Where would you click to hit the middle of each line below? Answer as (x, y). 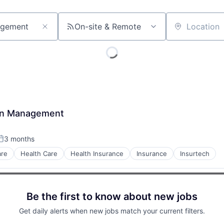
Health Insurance (97, 153)
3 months (19, 138)
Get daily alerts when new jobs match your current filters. (112, 210)
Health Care (39, 153)
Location (182, 31)
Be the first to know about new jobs (112, 196)
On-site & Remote (108, 26)
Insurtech (195, 153)
